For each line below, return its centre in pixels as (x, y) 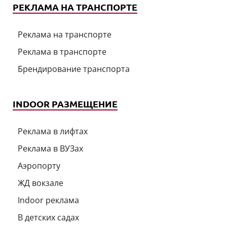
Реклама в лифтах (53, 131)
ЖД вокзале (41, 183)
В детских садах (48, 218)
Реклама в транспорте (62, 52)
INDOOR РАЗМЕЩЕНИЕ (65, 104)
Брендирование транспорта (74, 69)
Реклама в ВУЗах (50, 149)
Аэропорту (39, 166)
